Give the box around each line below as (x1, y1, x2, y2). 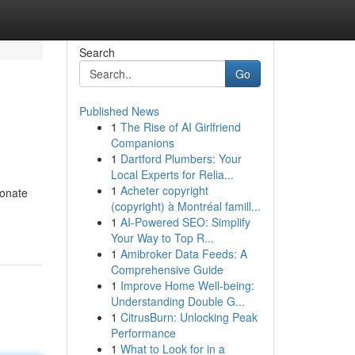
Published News (78, 103, 159, 119)
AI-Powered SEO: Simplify (120, 214, 250, 230)
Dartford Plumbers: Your (120, 151, 242, 166)
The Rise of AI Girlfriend (120, 119, 241, 135)
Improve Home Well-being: (120, 277, 254, 293)
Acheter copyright (120, 182, 208, 198)
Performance (110, 325, 176, 341)
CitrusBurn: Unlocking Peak (120, 309, 258, 325)
